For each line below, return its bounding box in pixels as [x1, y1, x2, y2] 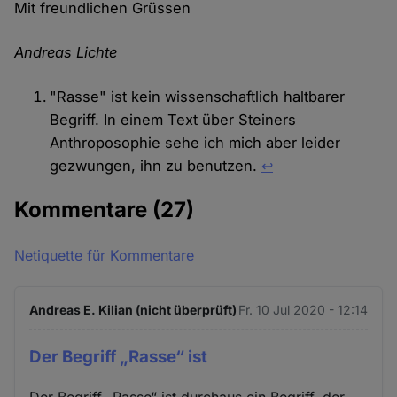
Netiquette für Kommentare [14, 246, 195, 265]
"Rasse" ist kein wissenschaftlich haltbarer [50, 88, 346, 106]
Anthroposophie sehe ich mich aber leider [50, 134, 341, 152]
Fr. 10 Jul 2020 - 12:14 [237, 302, 368, 318]
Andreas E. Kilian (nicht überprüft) [29, 302, 237, 318]
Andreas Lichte [14, 43, 118, 62]
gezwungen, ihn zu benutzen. [50, 157, 262, 175]
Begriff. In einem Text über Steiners [50, 111, 297, 129]
